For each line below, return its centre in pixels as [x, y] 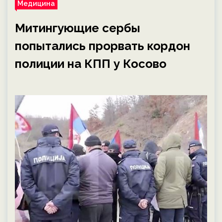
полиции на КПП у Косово [91, 64]
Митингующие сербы [78, 28]
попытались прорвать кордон [103, 46]
